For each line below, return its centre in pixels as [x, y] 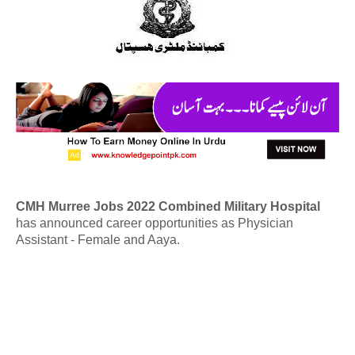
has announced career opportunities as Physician [155, 223]
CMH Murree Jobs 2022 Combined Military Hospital [168, 206]
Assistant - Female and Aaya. [98, 239]
